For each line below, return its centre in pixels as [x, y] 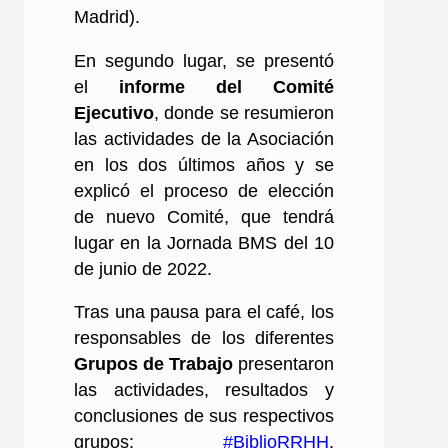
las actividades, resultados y [204, 390]
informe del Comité [226, 86]
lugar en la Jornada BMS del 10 [204, 242]
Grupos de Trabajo [153, 364]
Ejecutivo [114, 112]
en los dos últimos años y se [204, 164]
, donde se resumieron [244, 112]
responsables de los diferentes [204, 338]
